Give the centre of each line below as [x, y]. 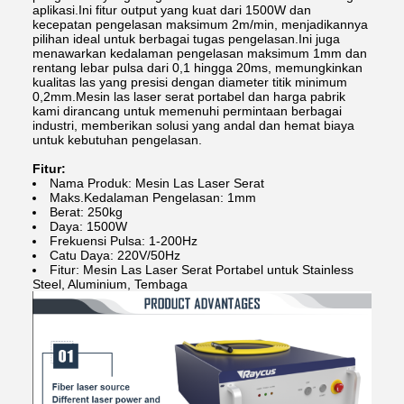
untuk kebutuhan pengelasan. [117, 140]
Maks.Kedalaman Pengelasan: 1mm [153, 198]
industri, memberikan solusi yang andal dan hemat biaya [193, 126]
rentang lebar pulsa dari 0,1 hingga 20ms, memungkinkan [197, 68]
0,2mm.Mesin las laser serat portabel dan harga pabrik [189, 97]
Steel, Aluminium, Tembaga [110, 285]
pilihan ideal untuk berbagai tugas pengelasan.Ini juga [186, 39]
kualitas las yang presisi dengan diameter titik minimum [190, 83]
